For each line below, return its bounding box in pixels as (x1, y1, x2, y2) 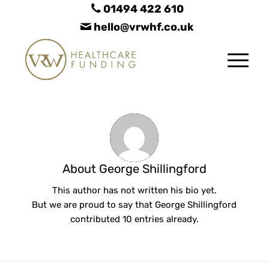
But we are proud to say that (32, 199, 156, 210)
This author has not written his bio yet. (52, 184, 217, 196)
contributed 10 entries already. (70, 213, 199, 225)
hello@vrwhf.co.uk (91, 20, 195, 34)
